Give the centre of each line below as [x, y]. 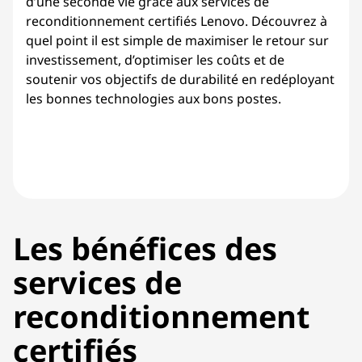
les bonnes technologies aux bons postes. [154, 99]
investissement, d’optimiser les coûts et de [155, 60]
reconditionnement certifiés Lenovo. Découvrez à [177, 21]
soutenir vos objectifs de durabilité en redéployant [180, 79]
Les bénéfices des [145, 248]
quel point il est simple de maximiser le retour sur [177, 40]
